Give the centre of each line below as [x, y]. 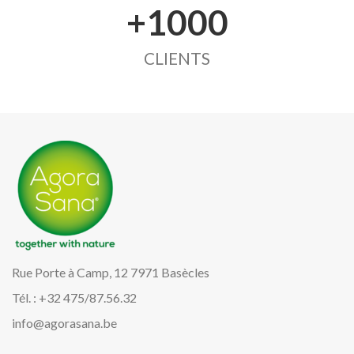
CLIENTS [177, 58]
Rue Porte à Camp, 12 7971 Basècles [111, 272]
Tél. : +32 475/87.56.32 [74, 298]
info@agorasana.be [64, 323]
